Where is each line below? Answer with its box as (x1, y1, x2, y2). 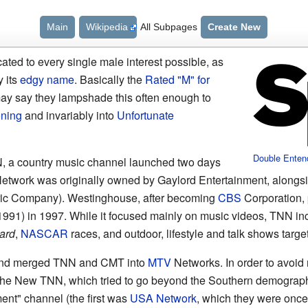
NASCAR (20, 225, 68, 241)
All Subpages (140, 21, 198, 32)
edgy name (19, 71, 74, 87)
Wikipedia (86, 21, 129, 32)
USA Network (129, 290, 197, 306)
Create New (208, 21, 261, 32)
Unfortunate (116, 107, 174, 123)
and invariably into (21, 107, 117, 123)
